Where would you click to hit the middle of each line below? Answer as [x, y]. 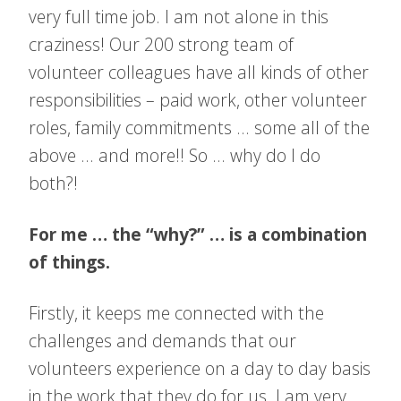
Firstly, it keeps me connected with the [176, 313]
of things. [69, 262]
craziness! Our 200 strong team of [161, 44]
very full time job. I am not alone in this [179, 17]
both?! [53, 183]
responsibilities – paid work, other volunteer [198, 100]
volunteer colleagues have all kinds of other [199, 72]
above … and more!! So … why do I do [175, 155]
